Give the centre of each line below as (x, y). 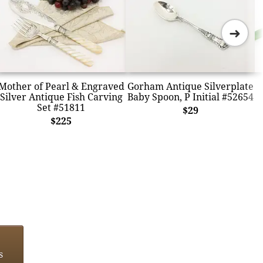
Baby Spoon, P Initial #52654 (190, 97)
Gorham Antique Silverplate (190, 86)
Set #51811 (61, 107)
